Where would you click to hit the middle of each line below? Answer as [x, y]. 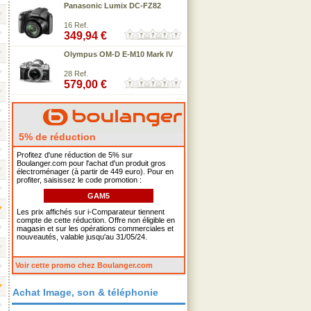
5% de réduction [56, 137]
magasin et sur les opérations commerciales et [95, 228]
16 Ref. [76, 25]
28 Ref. [76, 74]
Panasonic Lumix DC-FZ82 [112, 6]
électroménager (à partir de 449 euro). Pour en [95, 171]
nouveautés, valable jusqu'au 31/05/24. [82, 237]
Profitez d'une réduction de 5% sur [75, 155]
